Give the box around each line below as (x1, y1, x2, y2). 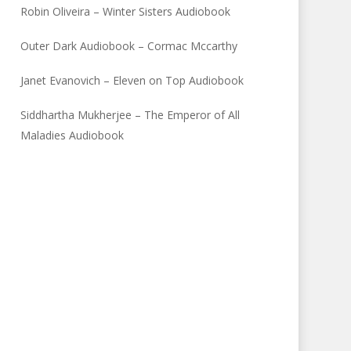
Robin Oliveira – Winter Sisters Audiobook (20, 4, 231, 19)
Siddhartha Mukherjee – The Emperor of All (20, 107, 241, 122)
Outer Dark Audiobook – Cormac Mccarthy (20, 38, 238, 53)
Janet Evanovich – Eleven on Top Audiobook (20, 73, 244, 88)
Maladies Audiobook (20, 128, 125, 143)
